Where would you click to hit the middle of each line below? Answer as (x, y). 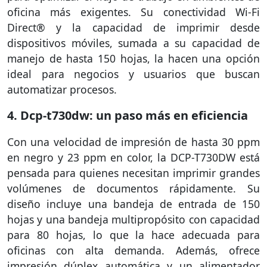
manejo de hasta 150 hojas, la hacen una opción (133, 58)
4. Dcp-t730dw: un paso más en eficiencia (128, 115)
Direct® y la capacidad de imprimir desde (133, 27)
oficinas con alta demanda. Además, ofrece (133, 250)
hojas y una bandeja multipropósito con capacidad (133, 219)
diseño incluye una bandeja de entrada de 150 (133, 204)
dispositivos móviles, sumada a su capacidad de (133, 43)
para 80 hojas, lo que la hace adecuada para (133, 235)
